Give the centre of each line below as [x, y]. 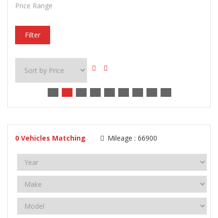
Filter [33, 35]
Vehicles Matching [53, 138]
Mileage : [122, 138]
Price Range [34, 6]
